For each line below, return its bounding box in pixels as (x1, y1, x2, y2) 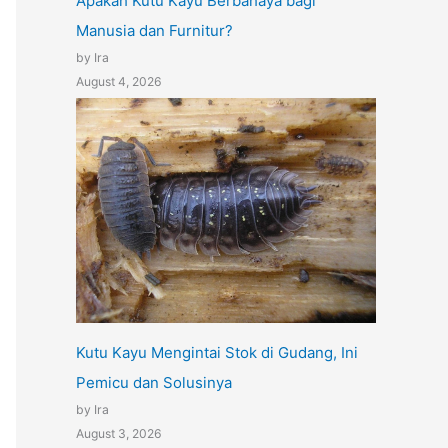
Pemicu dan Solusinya (76, 373, 232, 393)
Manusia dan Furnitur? (76, 21, 233, 41)
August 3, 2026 (76, 426, 162, 442)
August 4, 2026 (76, 74, 162, 90)
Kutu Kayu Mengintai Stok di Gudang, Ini (76, 343, 358, 363)
